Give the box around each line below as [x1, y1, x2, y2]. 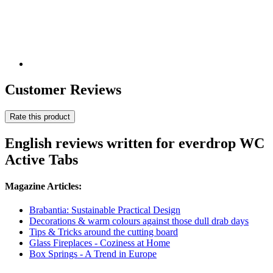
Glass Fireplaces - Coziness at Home [29, 238, 170, 249]
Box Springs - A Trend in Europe [29, 249, 157, 260]
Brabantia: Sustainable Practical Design [29, 205, 180, 216]
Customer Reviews [5, 82, 121, 98]
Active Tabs [5, 151, 78, 168]
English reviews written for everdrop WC [5, 135, 264, 151]
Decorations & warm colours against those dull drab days [29, 216, 249, 227]
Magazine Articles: [5, 181, 82, 192]
